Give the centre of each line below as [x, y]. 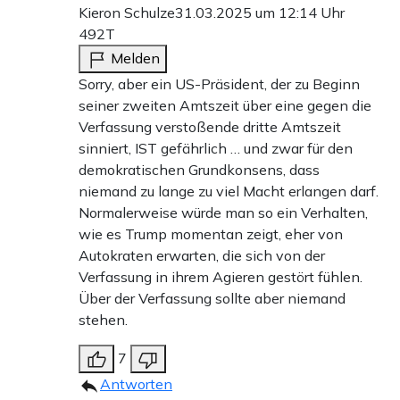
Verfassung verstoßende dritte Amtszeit [210, 127]
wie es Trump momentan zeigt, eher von [211, 234]
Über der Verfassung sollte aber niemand [212, 299]
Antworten [136, 384]
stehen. [103, 320]
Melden [135, 58]
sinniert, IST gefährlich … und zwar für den [216, 149]
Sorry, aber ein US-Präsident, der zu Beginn [219, 84]
